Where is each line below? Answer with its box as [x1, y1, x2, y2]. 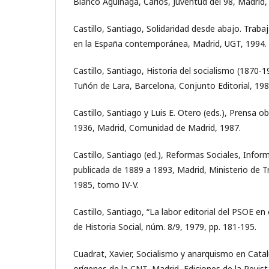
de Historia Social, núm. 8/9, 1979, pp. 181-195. [73, 220, 256, 232]
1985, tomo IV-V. [73, 178, 139, 190]
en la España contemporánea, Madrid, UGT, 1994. [73, 37, 267, 49]
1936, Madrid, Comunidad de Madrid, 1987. [73, 121, 241, 133]
